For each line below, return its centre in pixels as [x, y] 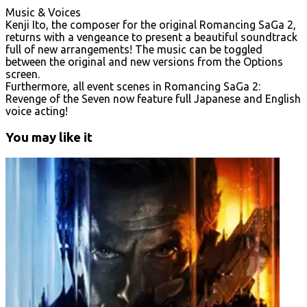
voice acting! [37, 111]
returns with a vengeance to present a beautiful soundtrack [151, 37]
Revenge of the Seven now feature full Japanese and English [153, 98]
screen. [23, 74]
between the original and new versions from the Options [144, 61]
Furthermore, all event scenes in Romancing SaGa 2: [133, 86]
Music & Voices [43, 12]
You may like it [49, 137]
